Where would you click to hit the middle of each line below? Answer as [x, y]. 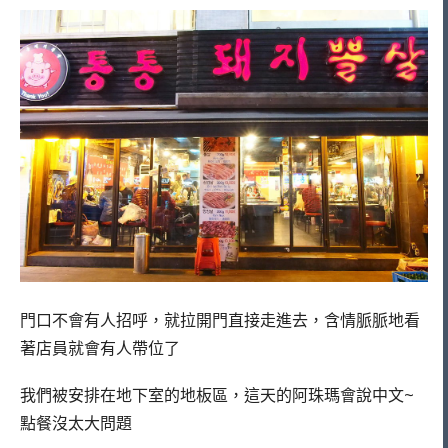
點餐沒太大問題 [76, 422]
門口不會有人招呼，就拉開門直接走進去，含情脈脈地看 [220, 319]
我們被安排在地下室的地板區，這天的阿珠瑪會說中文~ [217, 394]
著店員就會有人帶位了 [100, 347]
